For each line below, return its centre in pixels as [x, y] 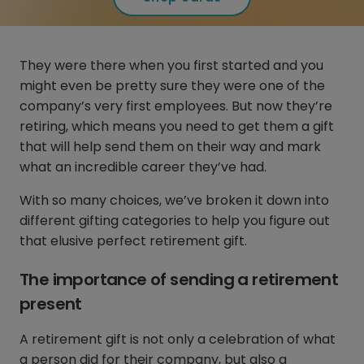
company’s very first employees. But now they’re [176, 106]
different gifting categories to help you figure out [175, 221]
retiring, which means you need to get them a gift [177, 127]
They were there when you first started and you [171, 66]
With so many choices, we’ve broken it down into [174, 201]
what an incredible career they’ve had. [145, 167]
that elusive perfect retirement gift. [135, 241]
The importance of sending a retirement [179, 280]
